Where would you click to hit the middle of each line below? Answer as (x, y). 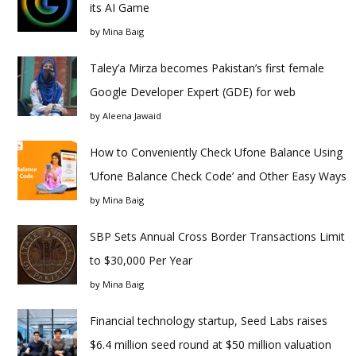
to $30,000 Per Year (141, 260)
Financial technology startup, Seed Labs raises (209, 321)
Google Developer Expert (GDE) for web (193, 92)
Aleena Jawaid (132, 116)
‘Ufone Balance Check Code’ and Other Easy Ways (218, 176)
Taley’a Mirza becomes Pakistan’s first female (207, 68)
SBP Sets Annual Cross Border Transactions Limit (217, 236)
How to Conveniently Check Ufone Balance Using (216, 152)
